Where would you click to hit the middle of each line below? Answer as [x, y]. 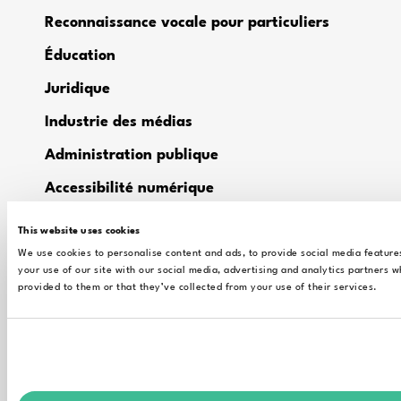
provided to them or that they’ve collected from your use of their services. [198, 287]
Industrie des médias [119, 123]
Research [77, 241]
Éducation [80, 56]
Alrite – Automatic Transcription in [168, 222]
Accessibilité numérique [132, 189]
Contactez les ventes [119, 381]
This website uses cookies [79, 231]
